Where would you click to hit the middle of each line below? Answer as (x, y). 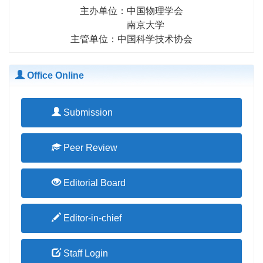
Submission (87, 113)
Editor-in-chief (91, 218)
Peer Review (89, 148)
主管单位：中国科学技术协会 (131, 39)
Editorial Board (93, 183)
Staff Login (85, 254)
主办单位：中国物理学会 (131, 11)
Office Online (54, 76)
